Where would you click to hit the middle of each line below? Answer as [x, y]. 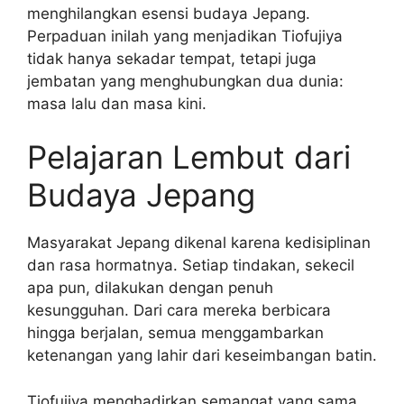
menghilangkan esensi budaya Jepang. [169, 13]
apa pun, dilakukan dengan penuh [150, 288]
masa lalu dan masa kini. [117, 103]
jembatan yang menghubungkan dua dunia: [185, 81]
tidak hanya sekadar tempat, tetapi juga [172, 58]
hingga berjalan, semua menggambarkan [175, 333]
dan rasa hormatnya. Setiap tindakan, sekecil [191, 266]
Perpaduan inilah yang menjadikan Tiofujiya [185, 36]
